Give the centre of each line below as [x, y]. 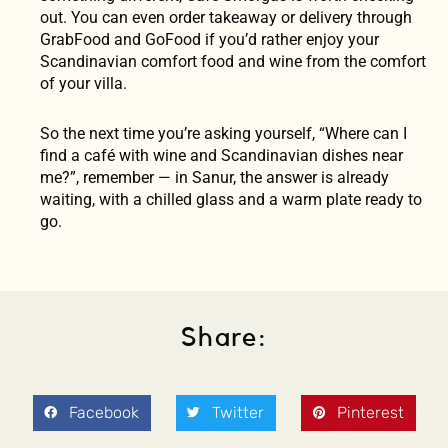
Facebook [103, 413]
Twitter [237, 413]
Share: [224, 337]
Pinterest [370, 413]
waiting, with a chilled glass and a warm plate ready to [231, 199]
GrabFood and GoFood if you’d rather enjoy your [209, 39]
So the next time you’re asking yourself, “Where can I [223, 133]
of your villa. [83, 83]
